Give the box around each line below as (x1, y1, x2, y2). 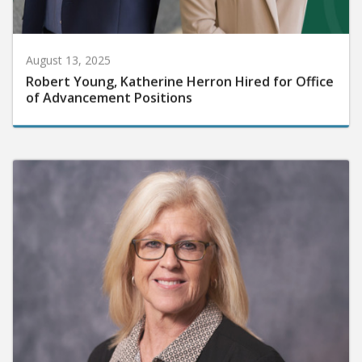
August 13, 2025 (26, 48, 111, 64)
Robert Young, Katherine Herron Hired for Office (26, 68, 334, 86)
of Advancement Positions (26, 84, 192, 103)
